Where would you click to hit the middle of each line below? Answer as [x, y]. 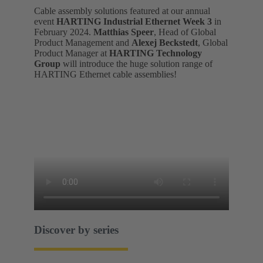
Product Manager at [72, 53]
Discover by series [76, 230]
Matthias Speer [124, 32]
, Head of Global [185, 32]
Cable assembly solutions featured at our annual [122, 11]
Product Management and [83, 43]
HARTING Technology [156, 53]
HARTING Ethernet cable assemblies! [105, 75]
